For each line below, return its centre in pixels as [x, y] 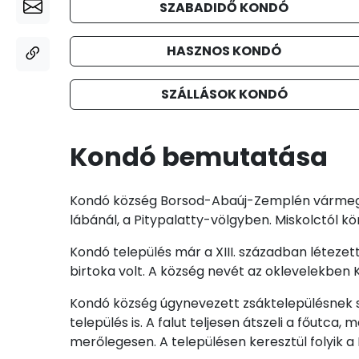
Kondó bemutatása [198, 157]
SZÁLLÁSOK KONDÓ [224, 94]
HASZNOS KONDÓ [224, 51]
